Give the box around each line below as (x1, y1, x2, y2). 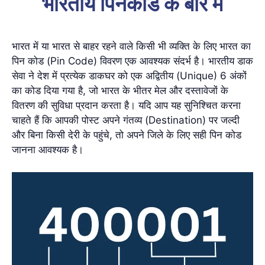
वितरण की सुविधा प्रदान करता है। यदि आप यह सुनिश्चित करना (12, 99, 241, 111)
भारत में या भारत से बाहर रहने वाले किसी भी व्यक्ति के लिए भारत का (12, 40, 251, 52)
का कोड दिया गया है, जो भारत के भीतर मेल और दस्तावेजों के (12, 84, 228, 96)
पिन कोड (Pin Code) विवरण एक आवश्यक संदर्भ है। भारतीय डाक (12, 54, 253, 67)
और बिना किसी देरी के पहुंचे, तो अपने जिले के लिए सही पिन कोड (12, 128, 241, 141)
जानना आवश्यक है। (12, 143, 83, 156)
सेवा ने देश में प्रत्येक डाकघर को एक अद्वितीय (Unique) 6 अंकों (12, 69, 247, 82)
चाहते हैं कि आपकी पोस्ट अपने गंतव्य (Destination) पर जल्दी (12, 114, 240, 126)
